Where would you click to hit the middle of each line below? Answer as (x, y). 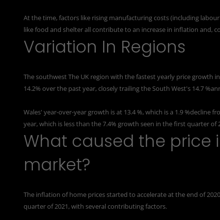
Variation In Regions (105, 47)
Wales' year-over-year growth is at (74, 112)
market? (57, 165)
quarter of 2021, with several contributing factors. (95, 206)
